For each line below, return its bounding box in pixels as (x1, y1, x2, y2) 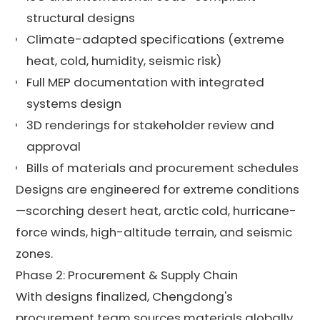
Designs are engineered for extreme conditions (16, 180, 300, 198)
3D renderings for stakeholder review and (26, 116, 275, 134)
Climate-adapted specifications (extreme (26, 30, 285, 48)
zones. (16, 244, 54, 262)
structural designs (26, 9, 136, 26)
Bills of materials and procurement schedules (26, 159, 299, 176)
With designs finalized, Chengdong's (16, 287, 234, 305)
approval (26, 137, 81, 155)
